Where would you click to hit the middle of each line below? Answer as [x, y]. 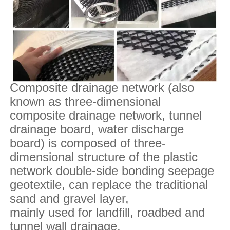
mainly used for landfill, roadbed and [107, 212]
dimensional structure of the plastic [103, 157]
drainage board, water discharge [97, 129]
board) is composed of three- [88, 143]
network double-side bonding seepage [112, 170]
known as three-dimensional [85, 101]
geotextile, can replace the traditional [109, 184]
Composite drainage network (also [102, 87]
